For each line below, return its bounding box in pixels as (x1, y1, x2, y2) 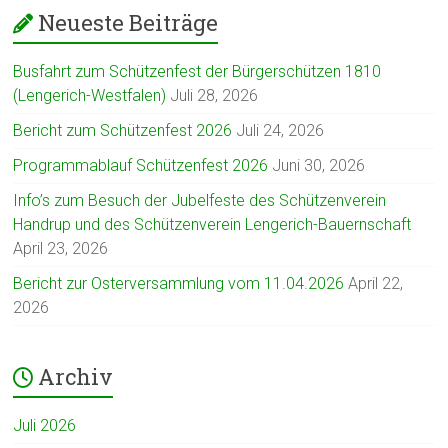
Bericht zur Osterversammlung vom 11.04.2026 (13, 274, 345, 293)
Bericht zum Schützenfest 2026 (13, 121, 233, 140)
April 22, (348, 274, 404, 293)
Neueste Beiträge (38, 8, 219, 37)
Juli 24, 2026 (236, 121, 325, 140)
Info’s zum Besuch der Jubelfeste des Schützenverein (13, 191, 387, 210)
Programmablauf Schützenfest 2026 (13, 156, 269, 175)
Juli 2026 (13, 416, 77, 435)
